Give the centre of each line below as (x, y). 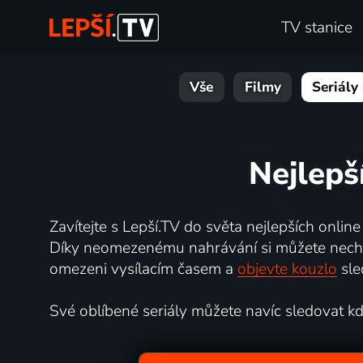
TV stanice (317, 28)
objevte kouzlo (287, 269)
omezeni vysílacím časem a (143, 269)
